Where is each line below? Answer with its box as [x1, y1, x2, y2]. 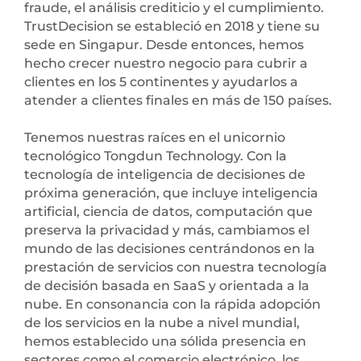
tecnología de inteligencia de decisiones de [24, 167, 305, 183]
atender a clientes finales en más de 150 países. [24, 93, 332, 109]
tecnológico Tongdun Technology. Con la [24, 148, 287, 164]
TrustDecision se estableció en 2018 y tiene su [24, 19, 320, 35]
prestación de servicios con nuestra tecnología [24, 259, 327, 276]
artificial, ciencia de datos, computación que [24, 204, 313, 220]
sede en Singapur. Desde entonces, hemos [24, 37, 304, 53]
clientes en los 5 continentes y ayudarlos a [24, 74, 298, 90]
